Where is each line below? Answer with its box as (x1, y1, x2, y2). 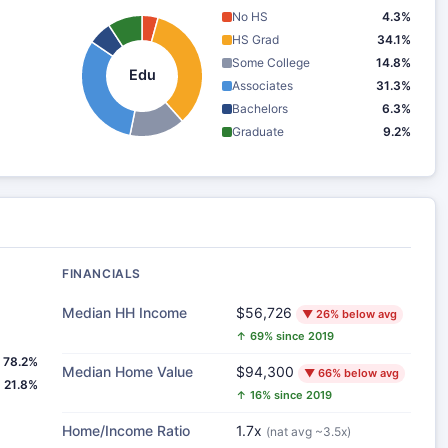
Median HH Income (62, 304, 187, 321)
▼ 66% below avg (304, 366, 399, 380)
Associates (232, 78, 293, 93)
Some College (232, 55, 310, 70)
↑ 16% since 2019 (236, 388, 332, 402)
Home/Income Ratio (62, 422, 190, 439)
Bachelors (232, 101, 288, 116)
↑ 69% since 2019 (236, 329, 334, 343)
